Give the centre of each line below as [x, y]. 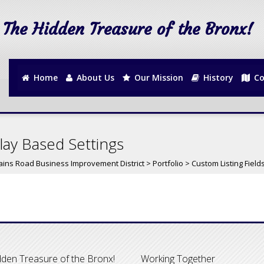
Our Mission [158, 77]
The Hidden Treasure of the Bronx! [128, 29]
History [217, 77]
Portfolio [168, 163]
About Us [94, 77]
